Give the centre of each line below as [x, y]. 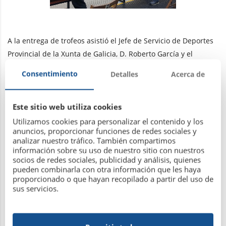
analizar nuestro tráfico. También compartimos [94, 140]
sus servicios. [36, 188]
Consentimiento [49, 73]
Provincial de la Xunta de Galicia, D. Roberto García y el [100, 53]
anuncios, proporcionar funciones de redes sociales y [105, 131]
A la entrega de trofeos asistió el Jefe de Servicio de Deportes [110, 40]
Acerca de [188, 74]
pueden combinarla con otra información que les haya [107, 169]
